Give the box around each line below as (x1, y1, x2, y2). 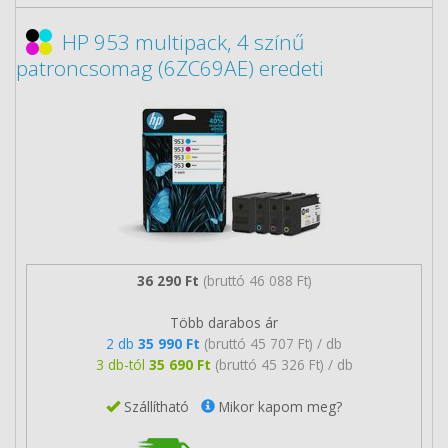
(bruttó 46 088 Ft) (202, 270, 312, 290)
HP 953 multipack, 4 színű (62, 28, 304, 56)
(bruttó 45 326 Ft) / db (214, 354, 353, 374)
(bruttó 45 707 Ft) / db (204, 333, 342, 353)
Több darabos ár (170, 312, 278, 332)
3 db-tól (95, 354, 149, 374)
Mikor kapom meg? (215, 396, 342, 416)
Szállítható (120, 396, 201, 416)
